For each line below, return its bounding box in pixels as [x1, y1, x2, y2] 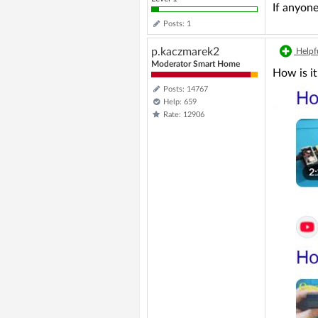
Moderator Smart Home [151, 60, 240, 68]
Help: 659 [163, 98, 197, 106]
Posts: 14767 [163, 85, 208, 93]
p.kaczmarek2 [151, 46, 219, 57]
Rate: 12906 [163, 111, 204, 119]
